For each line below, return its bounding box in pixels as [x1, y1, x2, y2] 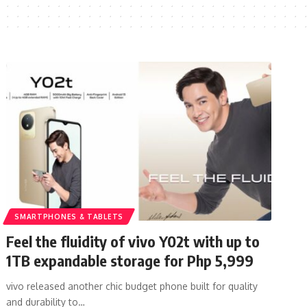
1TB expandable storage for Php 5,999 [6, 250, 254, 270]
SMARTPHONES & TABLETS [14, 212, 123, 221]
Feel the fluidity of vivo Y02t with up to [6, 231, 260, 251]
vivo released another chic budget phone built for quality [6, 280, 258, 292]
